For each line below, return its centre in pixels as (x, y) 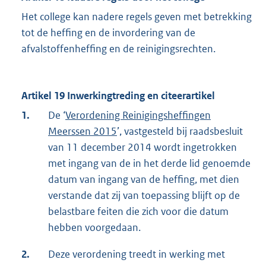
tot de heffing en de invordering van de (108, 32)
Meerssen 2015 (83, 131)
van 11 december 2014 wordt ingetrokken (142, 147)
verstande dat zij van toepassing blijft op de (144, 195)
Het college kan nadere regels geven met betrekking (137, 16)
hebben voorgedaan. (94, 227)
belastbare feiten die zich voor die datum (138, 211)
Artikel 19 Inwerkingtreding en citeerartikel (118, 95)
